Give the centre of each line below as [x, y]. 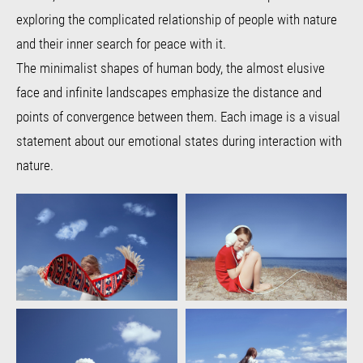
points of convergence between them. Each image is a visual [178, 116]
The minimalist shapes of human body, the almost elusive [171, 67]
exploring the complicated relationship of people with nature [177, 19]
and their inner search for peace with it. [121, 43]
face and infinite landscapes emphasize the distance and [169, 92]
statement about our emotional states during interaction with [179, 140]
